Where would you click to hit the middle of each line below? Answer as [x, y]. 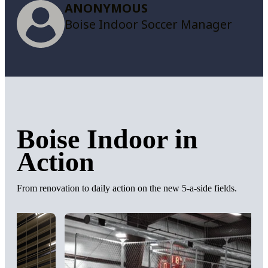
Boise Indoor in [107, 139]
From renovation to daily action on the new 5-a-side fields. [127, 188]
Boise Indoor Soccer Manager [148, 24]
